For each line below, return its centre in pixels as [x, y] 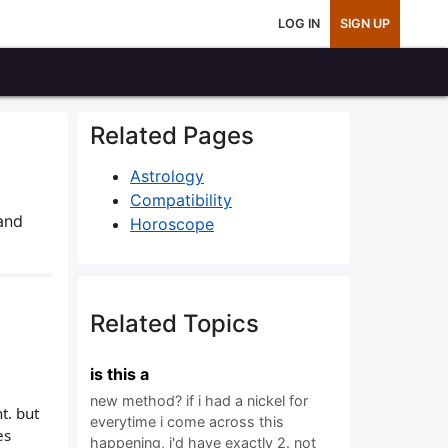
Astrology [167, 176]
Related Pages [172, 135]
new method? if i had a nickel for [199, 400]
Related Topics [174, 323]
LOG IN [299, 23]
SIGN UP [365, 23]
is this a [119, 374]
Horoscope [172, 224]
